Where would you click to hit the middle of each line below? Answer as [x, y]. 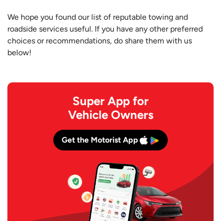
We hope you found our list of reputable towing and [98, 17]
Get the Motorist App [100, 140]
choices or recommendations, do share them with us [100, 41]
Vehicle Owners [110, 115]
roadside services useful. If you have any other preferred [105, 29]
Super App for [110, 101]
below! [19, 53]
